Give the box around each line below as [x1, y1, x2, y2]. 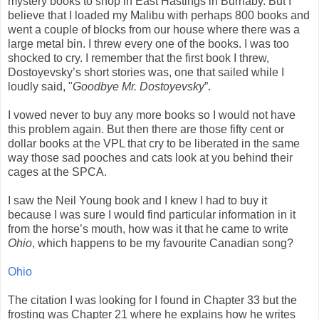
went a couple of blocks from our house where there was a [8, 23, 300, 36]
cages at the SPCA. [8, 165, 107, 178]
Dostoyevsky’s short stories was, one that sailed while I [8, 66, 284, 78]
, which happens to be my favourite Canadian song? [32, 236, 293, 249]
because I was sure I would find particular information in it [8, 208, 296, 221]
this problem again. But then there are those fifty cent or [8, 122, 284, 135]
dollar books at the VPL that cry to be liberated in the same [8, 137, 300, 150]
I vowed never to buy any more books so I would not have [8, 108, 296, 121]
